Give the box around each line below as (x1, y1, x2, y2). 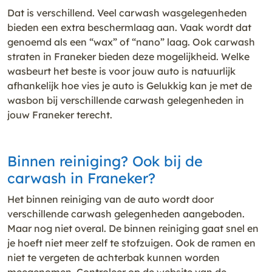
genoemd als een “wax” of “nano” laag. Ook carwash (7, 35, 255, 48)
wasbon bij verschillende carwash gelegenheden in (7, 93, 244, 106)
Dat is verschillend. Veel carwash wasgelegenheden (7, 6, 247, 19)
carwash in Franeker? (7, 169, 155, 187)
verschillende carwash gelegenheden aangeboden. (7, 207, 245, 220)
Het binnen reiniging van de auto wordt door (7, 192, 214, 205)
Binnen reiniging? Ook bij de (7, 152, 203, 170)
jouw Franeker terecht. (7, 108, 112, 121)
